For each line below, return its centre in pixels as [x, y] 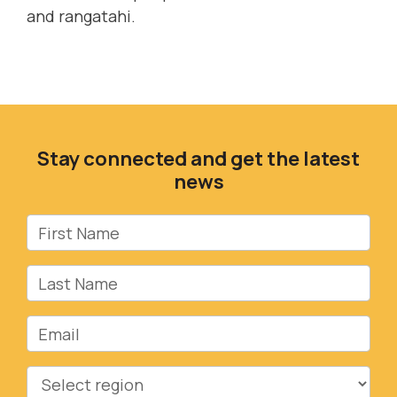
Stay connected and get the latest [198, 159]
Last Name [66, 277]
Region [53, 378]
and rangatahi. [81, 16]
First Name [67, 226]
